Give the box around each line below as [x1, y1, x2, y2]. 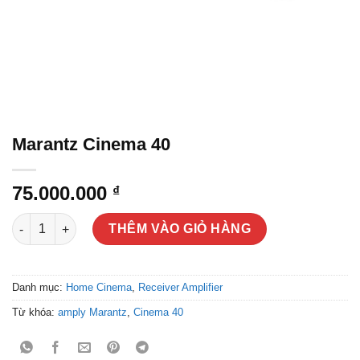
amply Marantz [58, 305, 127, 318]
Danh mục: [12, 280, 66, 293]
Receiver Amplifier [138, 280, 223, 293]
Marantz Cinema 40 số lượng [11, 215, 169, 227]
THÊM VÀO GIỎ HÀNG [108, 222, 252, 235]
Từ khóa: [12, 305, 58, 318]
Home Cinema [66, 280, 132, 293]
